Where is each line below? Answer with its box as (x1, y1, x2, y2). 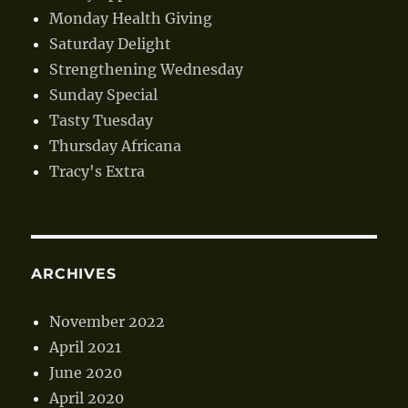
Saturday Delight (49, 34, 172, 53)
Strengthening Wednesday (49, 59, 244, 78)
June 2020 (49, 362, 123, 382)
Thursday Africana (49, 136, 182, 155)
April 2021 (49, 337, 122, 356)
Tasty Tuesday (49, 110, 154, 129)
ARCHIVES (31, 264, 117, 282)
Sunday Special (49, 85, 158, 104)
